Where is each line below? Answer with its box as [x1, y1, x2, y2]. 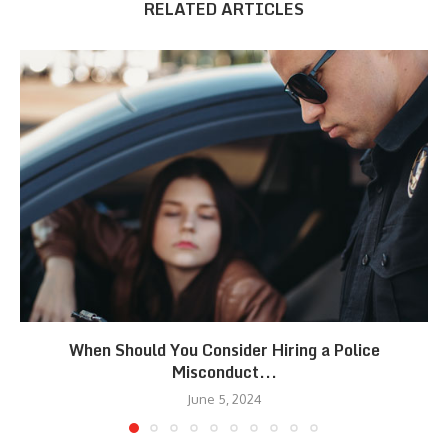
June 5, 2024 [186, 390, 262, 407]
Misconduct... [171, 358, 277, 385]
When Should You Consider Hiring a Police [68, 336, 380, 363]
